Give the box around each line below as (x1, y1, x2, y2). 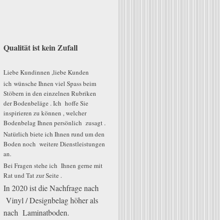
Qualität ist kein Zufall (3, 42, 78, 54)
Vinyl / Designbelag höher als (3, 194, 99, 205)
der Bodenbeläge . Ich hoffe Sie (3, 99, 89, 108)
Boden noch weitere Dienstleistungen (3, 139, 106, 149)
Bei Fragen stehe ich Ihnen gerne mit (3, 161, 103, 170)
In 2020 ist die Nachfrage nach (3, 182, 99, 193)
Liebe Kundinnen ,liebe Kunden (3, 67, 89, 77)
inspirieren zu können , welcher (3, 109, 87, 118)
